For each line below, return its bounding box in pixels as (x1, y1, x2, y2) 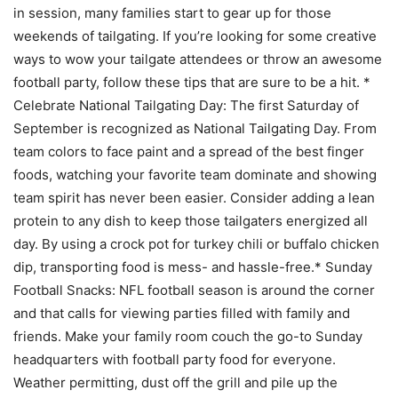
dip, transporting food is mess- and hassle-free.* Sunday (13, 259, 372, 275)
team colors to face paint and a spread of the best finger (13, 143, 364, 160)
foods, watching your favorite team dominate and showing (13, 166, 377, 183)
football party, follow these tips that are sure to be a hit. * (13, 74, 370, 91)
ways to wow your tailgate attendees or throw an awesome (13, 51, 382, 68)
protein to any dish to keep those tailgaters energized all (13, 212, 368, 229)
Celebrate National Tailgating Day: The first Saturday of (13, 97, 359, 114)
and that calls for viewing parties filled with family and (13, 305, 350, 322)
